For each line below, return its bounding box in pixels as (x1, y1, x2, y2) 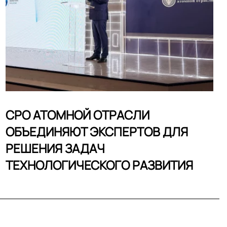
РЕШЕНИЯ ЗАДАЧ (6, 140, 105, 157)
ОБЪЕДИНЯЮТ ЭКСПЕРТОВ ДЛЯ (6, 123, 188, 140)
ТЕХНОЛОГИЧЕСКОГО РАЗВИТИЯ (6, 157, 193, 173)
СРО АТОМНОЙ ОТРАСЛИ (6, 106, 149, 123)
